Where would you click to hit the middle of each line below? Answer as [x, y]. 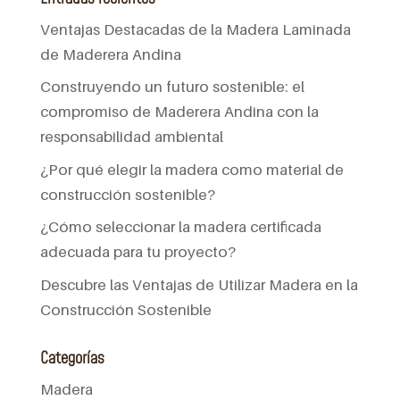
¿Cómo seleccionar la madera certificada [180, 227]
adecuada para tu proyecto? [137, 252]
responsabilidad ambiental [131, 137]
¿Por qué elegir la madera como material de [192, 169]
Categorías [72, 358]
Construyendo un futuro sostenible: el [172, 87]
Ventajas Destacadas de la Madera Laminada [195, 29]
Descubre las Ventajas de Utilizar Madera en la [199, 284]
